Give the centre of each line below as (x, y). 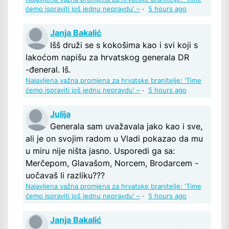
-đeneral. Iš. (48, 69)
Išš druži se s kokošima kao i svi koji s (124, 45)
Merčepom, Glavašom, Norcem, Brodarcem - (112, 163)
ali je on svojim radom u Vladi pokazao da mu (114, 138)
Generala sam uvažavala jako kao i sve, (126, 126)
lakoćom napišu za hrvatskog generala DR (107, 57)
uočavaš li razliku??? (65, 175)
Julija (60, 114)
